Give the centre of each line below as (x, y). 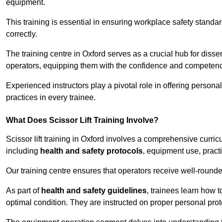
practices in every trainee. (51, 98)
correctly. (22, 34)
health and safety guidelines (94, 191)
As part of (24, 191)
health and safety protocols (91, 151)
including (23, 151)
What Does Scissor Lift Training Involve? (82, 120)
